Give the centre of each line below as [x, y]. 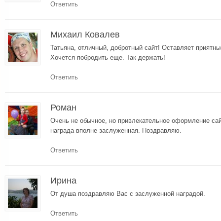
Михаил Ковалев [85, 34]
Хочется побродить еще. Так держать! [108, 57]
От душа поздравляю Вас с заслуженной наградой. [128, 193]
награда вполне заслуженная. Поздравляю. [116, 130]
